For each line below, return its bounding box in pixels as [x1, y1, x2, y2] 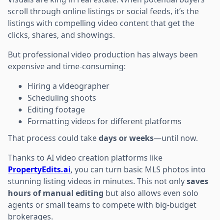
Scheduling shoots [27, 92, 96, 103]
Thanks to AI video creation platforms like [8, 152, 163, 163]
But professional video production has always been [8, 49, 198, 60]
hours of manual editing [8, 187, 104, 198]
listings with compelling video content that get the [8, 17, 194, 28]
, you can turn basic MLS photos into [71, 164, 206, 175]
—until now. [154, 132, 198, 143]
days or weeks [99, 132, 154, 143]
